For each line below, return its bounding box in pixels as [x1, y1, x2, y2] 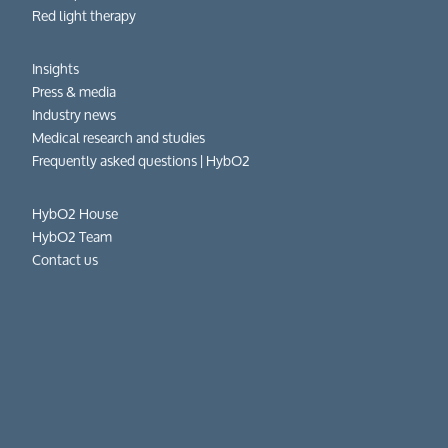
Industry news [32, 99, 117, 129]
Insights [32, 53, 80, 83]
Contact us [32, 244, 99, 274]
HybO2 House [32, 198, 119, 228]
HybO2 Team [32, 221, 113, 251]
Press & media [32, 76, 117, 106]
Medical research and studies [32, 122, 206, 152]
